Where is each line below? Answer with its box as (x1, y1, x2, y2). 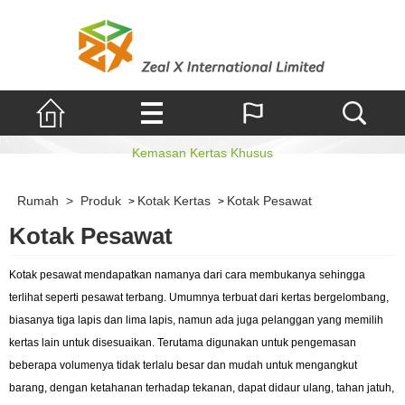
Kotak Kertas (137, 193, 211, 208)
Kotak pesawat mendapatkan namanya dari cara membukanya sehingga (9, 268, 365, 281)
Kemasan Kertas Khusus (132, 146, 273, 160)
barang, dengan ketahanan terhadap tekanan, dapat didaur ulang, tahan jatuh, (9, 381, 394, 394)
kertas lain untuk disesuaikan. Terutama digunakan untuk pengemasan (9, 335, 356, 349)
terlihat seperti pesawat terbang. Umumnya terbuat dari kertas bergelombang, (9, 290, 389, 304)
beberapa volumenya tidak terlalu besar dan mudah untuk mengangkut (9, 358, 357, 372)
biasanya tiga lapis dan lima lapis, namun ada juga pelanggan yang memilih (9, 313, 383, 326)
